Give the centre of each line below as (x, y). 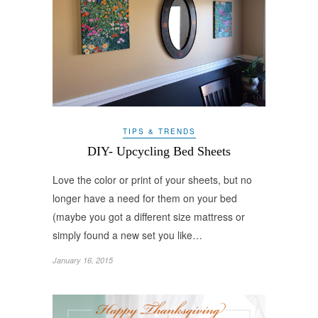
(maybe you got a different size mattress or (149, 217)
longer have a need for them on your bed (145, 198)
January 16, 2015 (83, 261)
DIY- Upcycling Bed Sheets (159, 152)
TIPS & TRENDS (159, 132)
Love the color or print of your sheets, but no (152, 180)
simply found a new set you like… (127, 235)
